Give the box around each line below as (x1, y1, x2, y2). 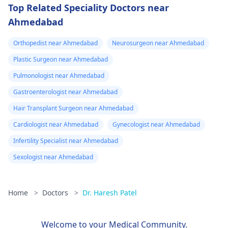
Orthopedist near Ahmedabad (13, 39, 98, 47)
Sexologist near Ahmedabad (13, 153, 93, 161)
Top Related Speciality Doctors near (8, 2, 169, 14)
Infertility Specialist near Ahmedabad (13, 136, 118, 145)
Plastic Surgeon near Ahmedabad (13, 55, 108, 64)
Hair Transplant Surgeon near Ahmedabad (13, 104, 133, 112)
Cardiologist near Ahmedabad (13, 120, 98, 129)
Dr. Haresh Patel (82, 188, 137, 197)
